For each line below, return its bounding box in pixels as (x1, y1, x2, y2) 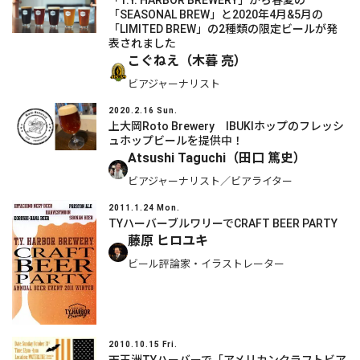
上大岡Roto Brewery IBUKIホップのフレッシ (108, 119, 344, 133)
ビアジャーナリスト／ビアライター (128, 175, 292, 188)
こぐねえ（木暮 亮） (128, 52, 247, 68)
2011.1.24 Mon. (108, 203, 180, 213)
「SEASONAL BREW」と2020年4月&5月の (108, 7, 323, 21)
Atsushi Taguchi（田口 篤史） (128, 149, 306, 166)
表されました (108, 36, 176, 50)
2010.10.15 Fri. (108, 340, 178, 350)
